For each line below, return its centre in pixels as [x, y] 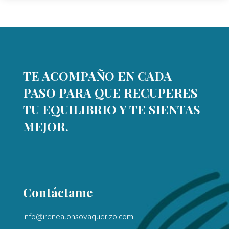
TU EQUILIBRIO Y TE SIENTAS [111, 109]
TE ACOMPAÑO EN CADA [97, 75]
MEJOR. [45, 126]
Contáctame [58, 192]
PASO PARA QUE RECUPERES [110, 92]
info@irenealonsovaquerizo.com [78, 216]
